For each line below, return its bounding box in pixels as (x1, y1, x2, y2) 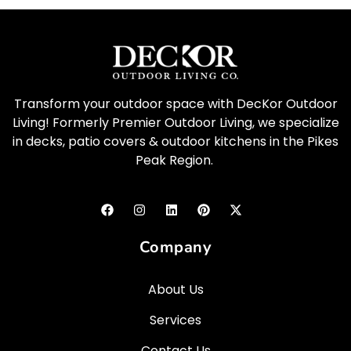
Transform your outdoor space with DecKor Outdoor (13, 95, 338, 114)
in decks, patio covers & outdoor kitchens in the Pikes (13, 132, 338, 151)
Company (139, 236, 212, 258)
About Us (147, 280, 204, 299)
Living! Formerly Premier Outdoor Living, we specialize (12, 114, 339, 132)
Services (150, 310, 201, 329)
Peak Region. (135, 151, 216, 170)
